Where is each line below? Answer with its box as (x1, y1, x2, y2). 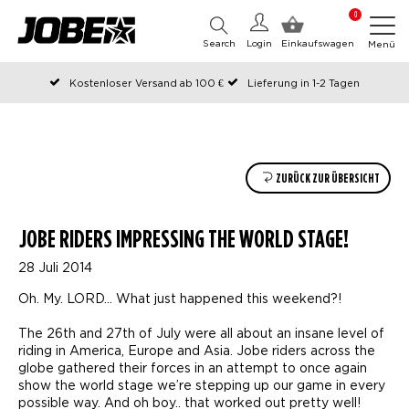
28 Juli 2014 (18, 260, 92, 274)
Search (203, 38, 236, 48)
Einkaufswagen (281, 38, 354, 48)
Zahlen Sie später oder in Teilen (133, 116, 296, 127)
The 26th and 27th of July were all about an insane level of (18, 326, 384, 340)
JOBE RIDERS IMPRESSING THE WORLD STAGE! (19, 224, 349, 253)
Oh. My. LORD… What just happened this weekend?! (18, 291, 341, 305)
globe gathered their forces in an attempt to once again (18, 361, 367, 374)
